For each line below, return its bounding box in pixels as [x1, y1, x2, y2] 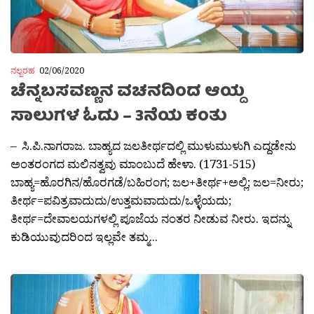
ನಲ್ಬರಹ [11, 64, 35, 77]
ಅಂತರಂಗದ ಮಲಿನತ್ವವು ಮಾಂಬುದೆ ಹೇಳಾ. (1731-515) [11, 155, 256, 172]
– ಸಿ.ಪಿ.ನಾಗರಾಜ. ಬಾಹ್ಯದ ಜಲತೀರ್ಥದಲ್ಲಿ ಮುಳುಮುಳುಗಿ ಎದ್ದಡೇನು [11, 137, 296, 153]
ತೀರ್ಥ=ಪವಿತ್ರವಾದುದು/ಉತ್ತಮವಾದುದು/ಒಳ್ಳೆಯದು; [11, 191, 231, 208]
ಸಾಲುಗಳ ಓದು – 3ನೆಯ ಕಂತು [11, 102, 227, 132]
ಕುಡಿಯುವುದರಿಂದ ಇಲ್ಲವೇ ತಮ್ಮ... [11, 228, 158, 245]
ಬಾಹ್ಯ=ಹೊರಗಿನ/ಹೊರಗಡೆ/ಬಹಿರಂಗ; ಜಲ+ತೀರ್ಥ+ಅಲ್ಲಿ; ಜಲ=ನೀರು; [11, 173, 303, 190]
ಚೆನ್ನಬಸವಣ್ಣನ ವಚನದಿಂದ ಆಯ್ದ [11, 78, 245, 107]
